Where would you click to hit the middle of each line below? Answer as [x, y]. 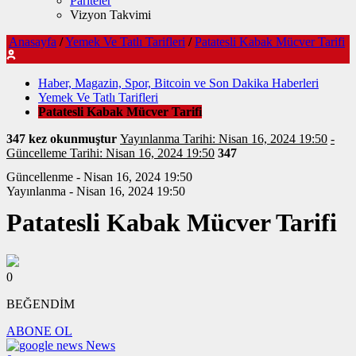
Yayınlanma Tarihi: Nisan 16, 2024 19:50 [224, 139]
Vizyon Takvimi [110, 15]
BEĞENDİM [41, 304]
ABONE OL [39, 331]
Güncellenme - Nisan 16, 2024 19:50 [99, 177]
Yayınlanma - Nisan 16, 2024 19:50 [96, 191]
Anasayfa [33, 42]
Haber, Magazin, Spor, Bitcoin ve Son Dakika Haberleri [178, 83]
